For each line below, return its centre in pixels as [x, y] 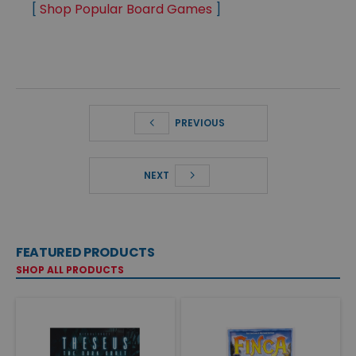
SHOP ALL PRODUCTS [70, 270]
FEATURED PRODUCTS [85, 253]
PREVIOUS [199, 123]
